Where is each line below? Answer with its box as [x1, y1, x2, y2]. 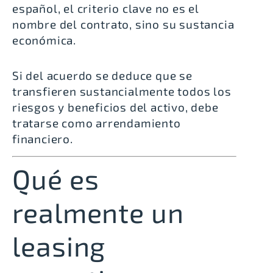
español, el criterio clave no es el [12, 1, 199, 16]
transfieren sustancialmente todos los [12, 84, 232, 99]
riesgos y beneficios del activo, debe [12, 100, 219, 115]
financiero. [12, 132, 73, 146]
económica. [12, 33, 77, 48]
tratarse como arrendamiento [12, 116, 181, 130]
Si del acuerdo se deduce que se [12, 68, 193, 83]
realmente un [12, 195, 184, 229]
